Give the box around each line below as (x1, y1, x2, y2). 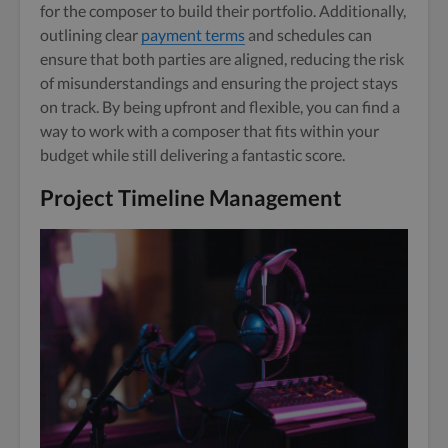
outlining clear (40, 24, 141, 44)
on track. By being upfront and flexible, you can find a (40, 96, 400, 116)
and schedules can (245, 24, 372, 44)
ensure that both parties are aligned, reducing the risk (40, 48, 404, 68)
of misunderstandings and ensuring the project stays (40, 72, 398, 92)
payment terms (141, 24, 245, 44)
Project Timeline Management (40, 183, 342, 211)
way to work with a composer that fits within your (40, 120, 379, 140)
